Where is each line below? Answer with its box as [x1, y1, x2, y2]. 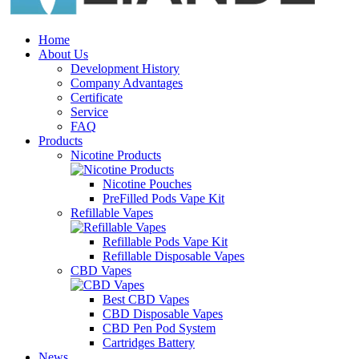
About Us [38, 47, 88, 61]
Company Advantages [71, 76, 183, 90]
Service [71, 105, 108, 119]
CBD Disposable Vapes [103, 307, 223, 321]
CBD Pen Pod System [103, 321, 216, 335]
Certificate [71, 91, 123, 104]
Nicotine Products [71, 148, 161, 162]
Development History [71, 62, 179, 75]
